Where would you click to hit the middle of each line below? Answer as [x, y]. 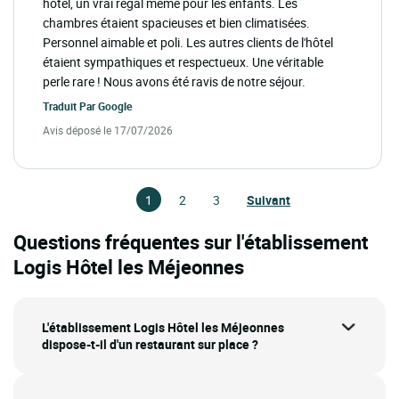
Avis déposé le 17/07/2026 [108, 130]
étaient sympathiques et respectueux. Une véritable [183, 61]
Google [115, 106]
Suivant [269, 199]
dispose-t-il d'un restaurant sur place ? [150, 344]
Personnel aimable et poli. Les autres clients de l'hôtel [188, 42]
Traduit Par [70, 106]
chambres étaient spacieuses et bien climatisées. [176, 22]
